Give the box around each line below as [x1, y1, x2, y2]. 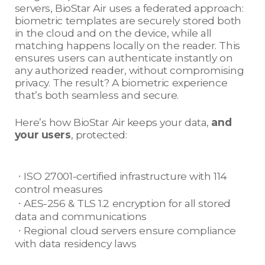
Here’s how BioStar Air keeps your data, [14, 116, 212, 129]
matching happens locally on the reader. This [14, 39, 240, 52]
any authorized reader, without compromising [14, 64, 244, 77]
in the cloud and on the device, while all [14, 27, 212, 40]
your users [14, 128, 71, 141]
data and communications [14, 210, 150, 223]
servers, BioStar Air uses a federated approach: [14, 2, 244, 15]
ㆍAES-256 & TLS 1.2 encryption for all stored [14, 197, 231, 210]
